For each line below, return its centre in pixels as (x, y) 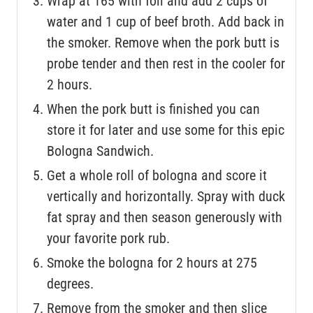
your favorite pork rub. (108, 238)
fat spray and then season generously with (165, 217)
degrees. (70, 283)
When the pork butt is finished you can (153, 109)
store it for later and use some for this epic (166, 130)
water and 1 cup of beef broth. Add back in (166, 21)
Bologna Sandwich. (100, 151)
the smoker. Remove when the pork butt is (163, 42)
